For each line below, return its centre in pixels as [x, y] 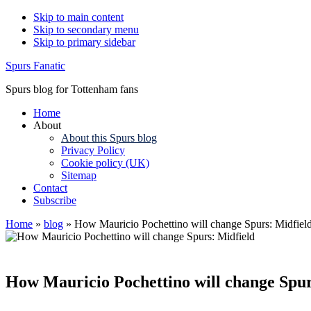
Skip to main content [78, 17]
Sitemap [79, 175]
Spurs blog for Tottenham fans [72, 89]
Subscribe [55, 200]
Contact [50, 188]
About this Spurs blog [109, 138]
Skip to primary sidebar [84, 42]
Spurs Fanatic [35, 66]
